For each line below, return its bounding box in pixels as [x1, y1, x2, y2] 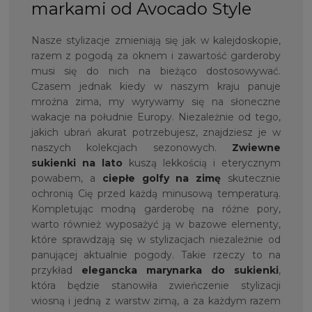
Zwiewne [216, 141, 281, 155]
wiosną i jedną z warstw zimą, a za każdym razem [31, 295, 281, 308]
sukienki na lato [31, 157, 123, 170]
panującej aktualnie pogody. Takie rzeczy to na [31, 249, 281, 262]
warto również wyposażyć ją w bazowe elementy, [31, 218, 281, 231]
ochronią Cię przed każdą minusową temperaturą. [31, 187, 281, 201]
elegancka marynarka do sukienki [81, 264, 279, 277]
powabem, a [31, 172, 102, 185]
